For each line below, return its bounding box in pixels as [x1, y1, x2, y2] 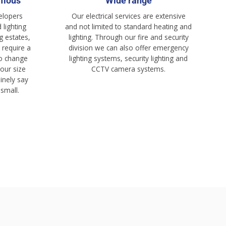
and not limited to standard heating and [65, 21, 192, 31]
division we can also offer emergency [68, 42, 189, 52]
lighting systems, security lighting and [69, 53, 188, 63]
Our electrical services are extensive [71, 11, 186, 21]
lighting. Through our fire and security [68, 32, 189, 42]
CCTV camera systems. [91, 64, 165, 74]
